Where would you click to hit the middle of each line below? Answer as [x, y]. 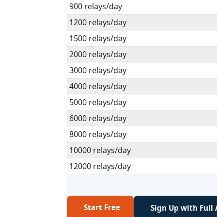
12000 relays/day [100, 166]
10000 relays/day [100, 150]
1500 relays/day [98, 38]
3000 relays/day [98, 70]
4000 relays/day [98, 86]
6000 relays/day [98, 118]
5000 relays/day [98, 102]
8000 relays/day [98, 134]
